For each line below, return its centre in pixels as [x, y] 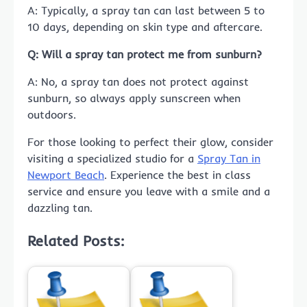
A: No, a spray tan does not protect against [138, 82]
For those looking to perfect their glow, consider [150, 142]
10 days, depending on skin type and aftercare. [145, 27]
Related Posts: [76, 241]
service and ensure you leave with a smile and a [149, 192]
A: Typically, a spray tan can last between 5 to [146, 11]
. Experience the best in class [177, 175]
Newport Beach [66, 175]
